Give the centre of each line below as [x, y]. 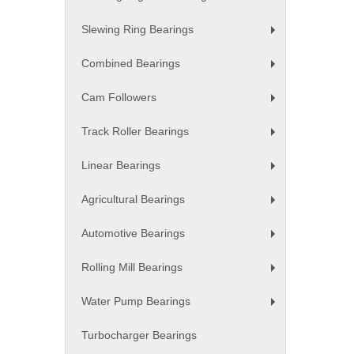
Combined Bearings [131, 64]
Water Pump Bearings [136, 301]
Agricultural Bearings [133, 200]
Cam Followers [119, 98]
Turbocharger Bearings [139, 335]
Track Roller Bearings [135, 132]
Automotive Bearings [133, 233]
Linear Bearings [121, 166]
